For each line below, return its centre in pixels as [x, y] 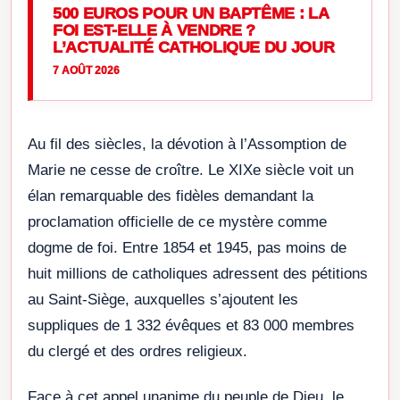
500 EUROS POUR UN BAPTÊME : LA [191, 14]
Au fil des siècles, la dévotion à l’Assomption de [187, 145]
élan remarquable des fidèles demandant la [171, 196]
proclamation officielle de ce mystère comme [177, 222]
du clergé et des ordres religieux [135, 352]
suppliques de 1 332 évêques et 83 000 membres [191, 326]
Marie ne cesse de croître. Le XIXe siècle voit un [191, 171]
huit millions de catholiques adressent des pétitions [198, 274]
